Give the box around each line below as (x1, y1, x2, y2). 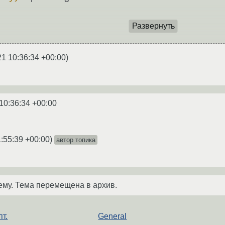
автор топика (56, 136, 95, 144)
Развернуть (132, 22, 175, 31)
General (98, 211, 127, 220)
